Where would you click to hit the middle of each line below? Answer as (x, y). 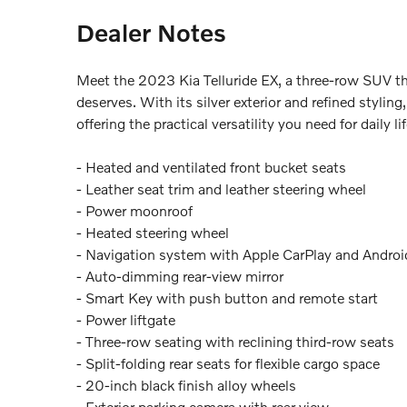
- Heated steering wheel (153, 232)
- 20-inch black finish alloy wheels (186, 384)
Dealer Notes (151, 32)
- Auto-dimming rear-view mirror (180, 275)
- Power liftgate (126, 319)
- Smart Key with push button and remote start (227, 297)
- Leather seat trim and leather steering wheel (221, 188)
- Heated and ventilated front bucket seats (211, 166)
